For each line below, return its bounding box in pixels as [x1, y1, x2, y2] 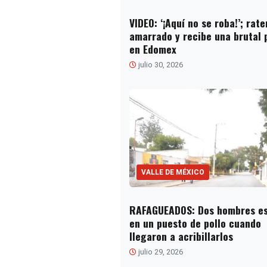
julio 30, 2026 [136, 60, 183, 70]
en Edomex [129, 41, 176, 57]
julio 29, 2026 [136, 247, 183, 256]
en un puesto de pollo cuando [129, 215, 261, 231]
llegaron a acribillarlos [129, 228, 233, 244]
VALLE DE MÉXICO [141, 167, 204, 176]
